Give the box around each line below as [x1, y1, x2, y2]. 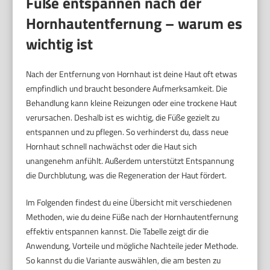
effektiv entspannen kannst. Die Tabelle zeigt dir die [26, 224, 209, 237]
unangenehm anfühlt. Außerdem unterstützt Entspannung [26, 154, 234, 167]
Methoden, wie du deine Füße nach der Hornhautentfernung [26, 210, 239, 223]
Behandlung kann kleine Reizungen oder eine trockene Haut [26, 96, 237, 109]
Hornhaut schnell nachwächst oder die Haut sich [26, 139, 198, 152]
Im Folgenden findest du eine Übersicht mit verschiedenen [26, 195, 233, 209]
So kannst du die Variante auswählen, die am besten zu [26, 253, 221, 266]
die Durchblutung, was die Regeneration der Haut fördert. [26, 168, 227, 181]
